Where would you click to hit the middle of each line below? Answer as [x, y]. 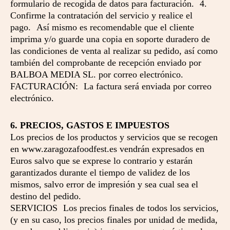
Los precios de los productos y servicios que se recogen [114, 137]
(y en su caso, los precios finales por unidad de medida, [114, 220]
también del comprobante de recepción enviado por [106, 63]
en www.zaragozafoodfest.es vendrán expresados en [107, 149]
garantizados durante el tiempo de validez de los [100, 172]
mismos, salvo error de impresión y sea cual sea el [104, 184]
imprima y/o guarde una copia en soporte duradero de [110, 39]
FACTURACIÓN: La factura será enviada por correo [111, 86]
